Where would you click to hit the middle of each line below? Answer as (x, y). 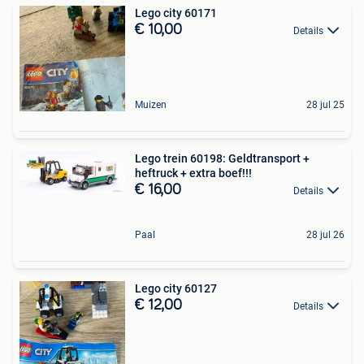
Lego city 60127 (176, 288)
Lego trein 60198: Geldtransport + (222, 158)
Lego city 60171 (176, 13)
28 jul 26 (325, 234)
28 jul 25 (325, 104)
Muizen (151, 104)
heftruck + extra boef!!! (193, 173)
